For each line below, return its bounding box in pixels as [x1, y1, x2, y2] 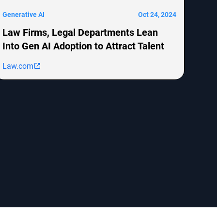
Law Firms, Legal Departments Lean [2, 25, 158, 38]
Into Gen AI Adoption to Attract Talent [2, 39, 165, 52]
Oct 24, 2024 [138, 9, 176, 19]
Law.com [2, 60, 34, 71]
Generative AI [2, 9, 45, 19]
